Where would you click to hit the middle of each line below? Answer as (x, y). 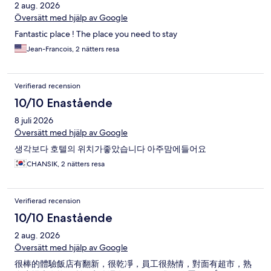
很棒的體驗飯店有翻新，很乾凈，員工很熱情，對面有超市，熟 (133, 263)
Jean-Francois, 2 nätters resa (73, 49)
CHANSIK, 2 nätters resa (66, 164)
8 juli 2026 (34, 120)
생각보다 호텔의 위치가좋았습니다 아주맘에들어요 (110, 149)
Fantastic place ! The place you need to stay (96, 34)
